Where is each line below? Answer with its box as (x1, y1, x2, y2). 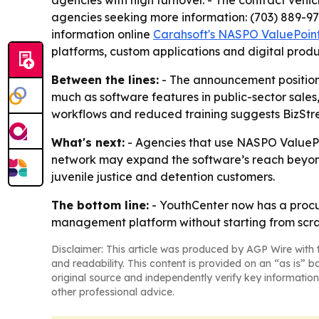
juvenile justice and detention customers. (51, 169, 275, 184)
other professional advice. (51, 286, 174, 298)
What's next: (51, 135, 125, 150)
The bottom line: (51, 198, 149, 212)
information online (51, 27, 153, 41)
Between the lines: (51, 73, 159, 87)
